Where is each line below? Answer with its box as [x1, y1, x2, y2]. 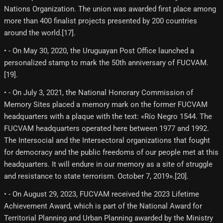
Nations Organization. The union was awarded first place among [4, 4, 216, 13]
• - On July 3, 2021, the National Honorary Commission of [4, 88, 193, 97]
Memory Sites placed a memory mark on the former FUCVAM [4, 100, 208, 109]
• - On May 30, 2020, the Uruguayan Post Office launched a [4, 46, 194, 55]
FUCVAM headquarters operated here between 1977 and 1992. [4, 123, 209, 133]
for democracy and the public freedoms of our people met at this [4, 147, 219, 157]
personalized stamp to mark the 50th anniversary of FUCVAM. [4, 58, 209, 67]
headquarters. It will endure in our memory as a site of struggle [4, 159, 213, 169]
